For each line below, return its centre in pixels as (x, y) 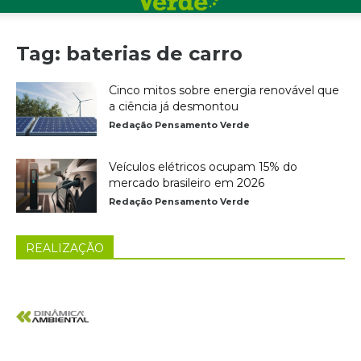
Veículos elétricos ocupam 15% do (203, 167)
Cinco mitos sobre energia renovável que (224, 90)
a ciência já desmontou (174, 106)
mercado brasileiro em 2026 (187, 183)
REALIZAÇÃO (65, 248)
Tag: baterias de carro (129, 54)
